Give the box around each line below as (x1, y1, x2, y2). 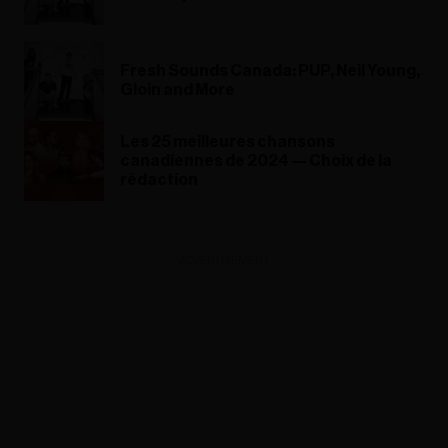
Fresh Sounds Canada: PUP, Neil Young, (120, 63, 420, 80)
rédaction (120, 171, 198, 188)
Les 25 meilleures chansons (120, 133, 335, 150)
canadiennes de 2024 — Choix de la (120, 152, 392, 169)
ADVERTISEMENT (178, 255, 270, 267)
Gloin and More (120, 82, 235, 99)
